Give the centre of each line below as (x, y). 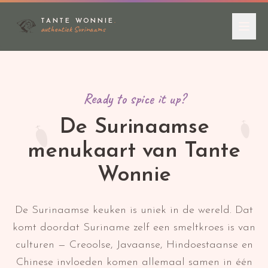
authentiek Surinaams (73, 29)
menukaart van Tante (134, 151)
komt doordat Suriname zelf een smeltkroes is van (134, 228)
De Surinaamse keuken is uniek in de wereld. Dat (134, 210)
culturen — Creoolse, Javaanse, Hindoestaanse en (134, 245)
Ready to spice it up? (134, 99)
